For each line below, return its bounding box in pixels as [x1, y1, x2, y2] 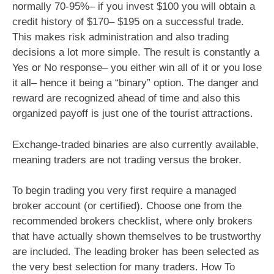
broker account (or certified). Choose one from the [12, 200, 242, 212]
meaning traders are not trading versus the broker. [12, 154, 242, 166]
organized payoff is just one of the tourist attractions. [12, 108, 253, 120]
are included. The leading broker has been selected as [12, 246, 259, 258]
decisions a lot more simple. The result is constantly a [12, 46, 259, 59]
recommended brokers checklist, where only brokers [12, 215, 253, 228]
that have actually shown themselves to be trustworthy [12, 231, 261, 243]
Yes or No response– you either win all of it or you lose [12, 62, 262, 74]
